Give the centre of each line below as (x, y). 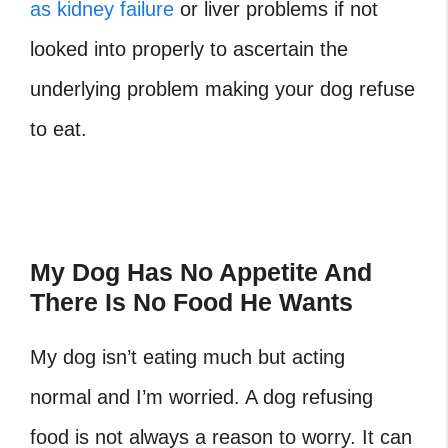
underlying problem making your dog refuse (222, 89)
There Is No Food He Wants (191, 302)
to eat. (58, 129)
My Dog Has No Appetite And (201, 272)
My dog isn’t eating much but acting (187, 357)
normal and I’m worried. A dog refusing (201, 397)
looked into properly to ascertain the (189, 49)
